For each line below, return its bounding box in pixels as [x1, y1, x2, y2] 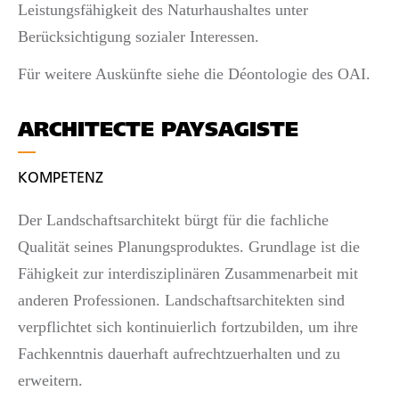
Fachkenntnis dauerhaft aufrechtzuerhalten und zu [18, 344, 340, 362]
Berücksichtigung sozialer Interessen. [18, 27, 259, 45]
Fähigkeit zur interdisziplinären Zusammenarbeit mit [18, 264, 358, 282]
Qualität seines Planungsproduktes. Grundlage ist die [18, 237, 360, 256]
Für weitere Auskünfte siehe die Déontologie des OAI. [18, 65, 370, 83]
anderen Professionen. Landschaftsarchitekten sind [18, 290, 345, 309]
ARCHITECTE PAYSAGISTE [18, 120, 298, 142]
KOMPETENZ [18, 171, 103, 186]
